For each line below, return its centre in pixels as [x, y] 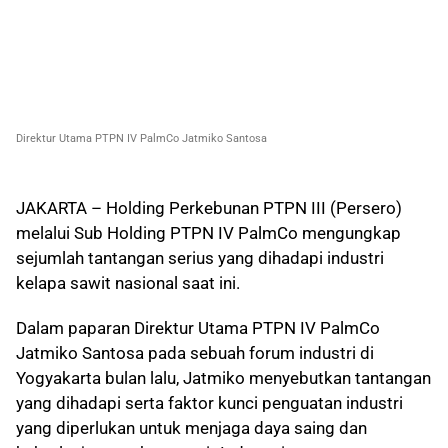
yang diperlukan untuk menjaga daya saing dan [191, 428]
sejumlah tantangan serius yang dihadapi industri [200, 258]
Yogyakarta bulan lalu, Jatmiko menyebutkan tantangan [223, 378]
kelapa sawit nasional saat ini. [128, 283]
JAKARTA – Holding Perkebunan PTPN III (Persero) [209, 208]
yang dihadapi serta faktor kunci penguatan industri [209, 403]
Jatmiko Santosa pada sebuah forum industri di [195, 353]
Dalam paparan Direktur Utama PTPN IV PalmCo [198, 328]
